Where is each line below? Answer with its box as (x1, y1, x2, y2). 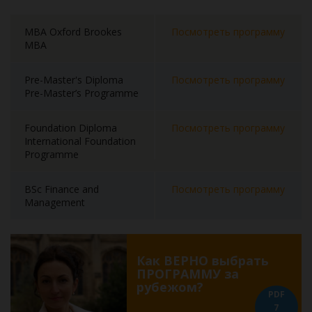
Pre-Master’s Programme (24, 86, 139, 100)
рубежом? (136, 279, 204, 295)
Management (24, 196, 85, 209)
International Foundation (24, 134, 136, 148)
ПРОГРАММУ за (136, 265, 240, 282)
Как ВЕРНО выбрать (136, 252, 273, 269)
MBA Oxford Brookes (24, 25, 122, 38)
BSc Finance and (24, 182, 99, 196)
